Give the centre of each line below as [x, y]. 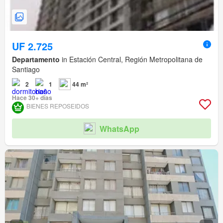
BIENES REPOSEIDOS [58, 106]
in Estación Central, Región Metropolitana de [131, 59]
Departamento [36, 59]
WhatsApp [119, 128]
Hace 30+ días [32, 98]
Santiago [26, 69]
